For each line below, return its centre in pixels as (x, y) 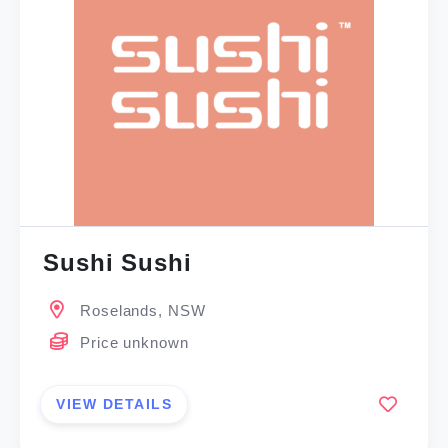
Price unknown (134, 343)
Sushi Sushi (117, 263)
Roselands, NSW (143, 311)
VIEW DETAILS (114, 403)
